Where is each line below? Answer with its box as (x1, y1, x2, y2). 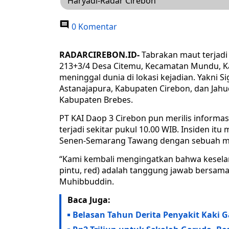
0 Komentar (70, 21, 117, 33)
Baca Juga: (67, 194, 110, 206)
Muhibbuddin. (59, 176, 114, 188)
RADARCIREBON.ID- (59, 49, 140, 61)
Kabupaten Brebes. (59, 94, 133, 106)
